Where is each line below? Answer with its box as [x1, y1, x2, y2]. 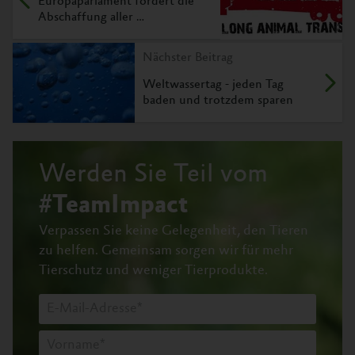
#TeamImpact [39, 193, 188, 219]
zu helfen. [39, 244, 101, 258]
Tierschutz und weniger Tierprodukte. [39, 264, 268, 278]
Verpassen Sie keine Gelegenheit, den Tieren [39, 224, 308, 239]
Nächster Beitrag [143, 52, 233, 64]
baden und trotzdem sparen [143, 94, 293, 107]
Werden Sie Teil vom [39, 162, 268, 189]
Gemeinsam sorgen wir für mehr [101, 244, 293, 258]
